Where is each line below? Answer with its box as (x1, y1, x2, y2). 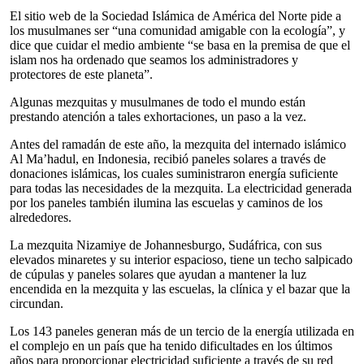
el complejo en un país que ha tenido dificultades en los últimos (10, 339, 332, 353)
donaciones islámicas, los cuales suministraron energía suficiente (10, 167, 338, 180)
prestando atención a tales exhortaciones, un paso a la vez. (10, 110, 306, 123)
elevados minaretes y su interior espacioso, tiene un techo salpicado (10, 253, 353, 266)
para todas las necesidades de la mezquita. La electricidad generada (10, 181, 352, 195)
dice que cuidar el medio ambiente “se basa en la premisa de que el (10, 38, 350, 52)
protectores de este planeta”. (10, 67, 153, 81)
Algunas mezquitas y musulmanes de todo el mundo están (10, 95, 305, 109)
